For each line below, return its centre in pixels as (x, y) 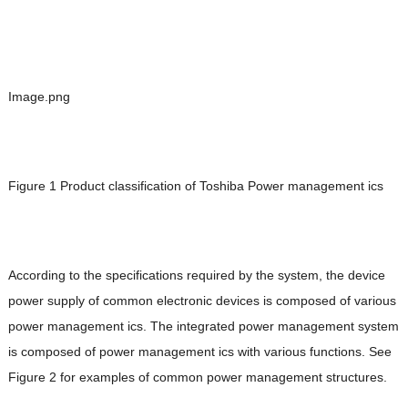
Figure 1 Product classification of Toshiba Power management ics (195, 186)
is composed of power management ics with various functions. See (199, 352)
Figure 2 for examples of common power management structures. (197, 377)
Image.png (39, 97)
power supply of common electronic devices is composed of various (202, 301)
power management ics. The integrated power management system (203, 326)
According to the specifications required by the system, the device (196, 275)
